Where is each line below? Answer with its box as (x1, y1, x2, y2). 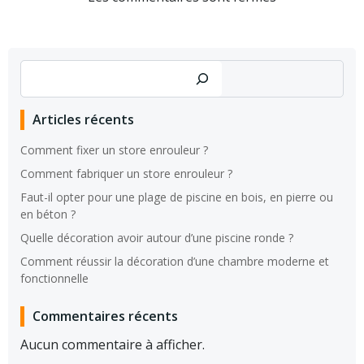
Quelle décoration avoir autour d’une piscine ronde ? (20, 229, 293, 245)
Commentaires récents (32, 306, 178, 325)
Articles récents (32, 110, 134, 128)
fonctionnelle (20, 270, 89, 286)
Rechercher (20, 60, 89, 79)
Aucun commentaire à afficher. (20, 335, 205, 353)
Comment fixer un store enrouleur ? (20, 141, 208, 158)
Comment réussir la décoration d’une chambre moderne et (20, 253, 329, 269)
